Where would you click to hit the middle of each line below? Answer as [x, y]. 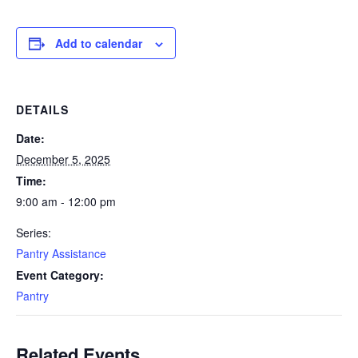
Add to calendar [99, 43]
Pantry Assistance [61, 253]
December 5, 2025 [63, 159]
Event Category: [60, 275]
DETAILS [42, 109]
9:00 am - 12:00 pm [66, 201]
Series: [34, 233]
